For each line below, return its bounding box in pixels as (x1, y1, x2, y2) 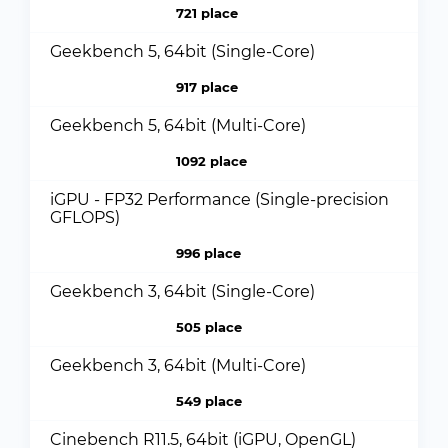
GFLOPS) (50, 208, 120, 227)
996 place (175, 245, 241, 261)
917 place (175, 79, 238, 95)
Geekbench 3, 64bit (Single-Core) (50, 282, 315, 301)
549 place (175, 393, 242, 409)
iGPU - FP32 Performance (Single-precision (50, 190, 389, 209)
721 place (175, 5, 238, 21)
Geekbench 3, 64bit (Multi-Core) (50, 356, 306, 375)
